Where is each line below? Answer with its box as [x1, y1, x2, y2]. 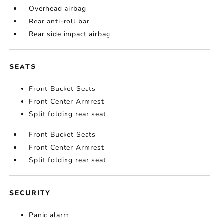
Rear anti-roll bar [29, 17, 90, 26]
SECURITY [9, 188, 51, 198]
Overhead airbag [29, 4, 87, 14]
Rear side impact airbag [29, 29, 111, 39]
